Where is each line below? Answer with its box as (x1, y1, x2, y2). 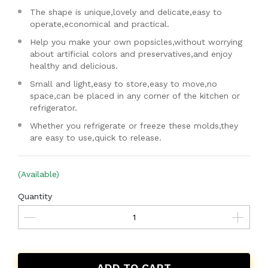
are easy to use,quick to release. (30, 133, 162, 142)
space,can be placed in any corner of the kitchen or (30, 91, 240, 100)
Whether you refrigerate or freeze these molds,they (30, 121, 238, 130)
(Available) (18, 169, 59, 179)
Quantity (18, 191, 52, 201)
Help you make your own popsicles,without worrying (30, 37, 242, 47)
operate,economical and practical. (30, 19, 169, 29)
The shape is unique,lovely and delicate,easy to (30, 7, 222, 17)
